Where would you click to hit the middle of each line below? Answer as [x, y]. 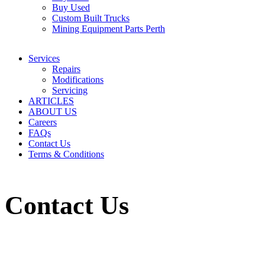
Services [44, 58]
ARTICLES [51, 101]
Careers [43, 122]
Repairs [66, 69]
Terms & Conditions [66, 154]
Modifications [78, 79]
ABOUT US [53, 111]
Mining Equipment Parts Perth [109, 28]
